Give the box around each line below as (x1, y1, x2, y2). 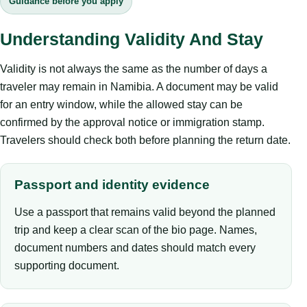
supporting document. (14, 259, 119, 271)
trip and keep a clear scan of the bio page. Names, (14, 223, 257, 236)
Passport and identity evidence (14, 177, 210, 192)
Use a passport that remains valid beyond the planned (14, 206, 275, 218)
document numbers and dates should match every (14, 241, 256, 254)
